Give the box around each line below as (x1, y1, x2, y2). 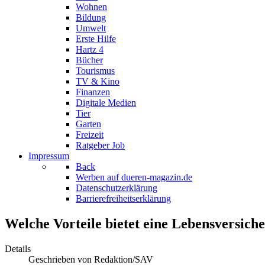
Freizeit (76, 130, 104, 140)
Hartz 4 (76, 44, 104, 54)
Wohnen (76, 2, 107, 12)
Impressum (28, 151, 69, 161)
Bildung (76, 12, 106, 22)
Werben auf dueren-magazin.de (76, 172, 192, 182)
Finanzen (76, 87, 110, 97)
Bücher (76, 55, 103, 65)
